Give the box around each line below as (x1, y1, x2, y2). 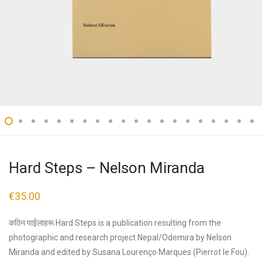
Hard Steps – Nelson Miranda (9, 159, 205, 177)
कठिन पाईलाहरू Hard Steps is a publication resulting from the (9, 218, 221, 227)
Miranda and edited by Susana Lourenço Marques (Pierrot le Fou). (9, 247, 249, 257)
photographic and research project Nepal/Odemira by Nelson (9, 233, 232, 242)
